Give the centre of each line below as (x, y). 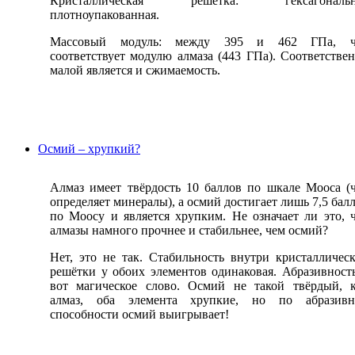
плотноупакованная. (105, 15)
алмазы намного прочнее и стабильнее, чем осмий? (189, 231)
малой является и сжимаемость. (135, 71)
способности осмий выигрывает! (139, 315)
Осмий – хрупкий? (89, 149)
